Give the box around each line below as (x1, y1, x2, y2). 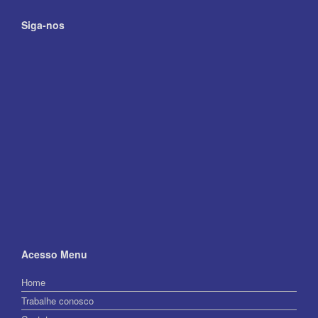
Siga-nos (21, 18, 65, 32)
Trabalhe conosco (21, 294, 94, 307)
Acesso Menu (21, 247, 87, 261)
